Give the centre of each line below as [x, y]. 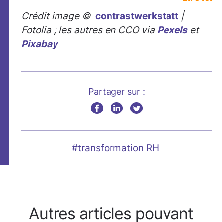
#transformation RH [115, 148]
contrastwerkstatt [137, 16]
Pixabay [39, 44]
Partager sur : [117, 91]
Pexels [172, 30]
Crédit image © [57, 16]
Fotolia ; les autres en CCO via [89, 30]
